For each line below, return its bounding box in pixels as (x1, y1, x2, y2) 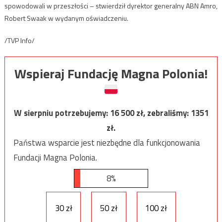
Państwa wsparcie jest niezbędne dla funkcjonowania (13, 136, 200, 149)
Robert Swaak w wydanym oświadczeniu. (4, 12, 128, 23)
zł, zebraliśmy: (136, 106, 191, 119)
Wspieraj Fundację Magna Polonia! (14, 63, 208, 83)
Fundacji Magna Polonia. (13, 151, 97, 164)
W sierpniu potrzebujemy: (13, 106, 110, 119)
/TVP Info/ (4, 35, 35, 46)
